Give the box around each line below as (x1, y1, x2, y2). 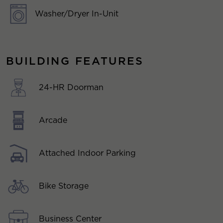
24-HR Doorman (39, 82, 104, 92)
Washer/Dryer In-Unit (35, 8, 118, 18)
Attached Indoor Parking (39, 148, 136, 158)
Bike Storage (39, 181, 89, 191)
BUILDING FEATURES (6, 54, 144, 67)
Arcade (39, 115, 67, 125)
